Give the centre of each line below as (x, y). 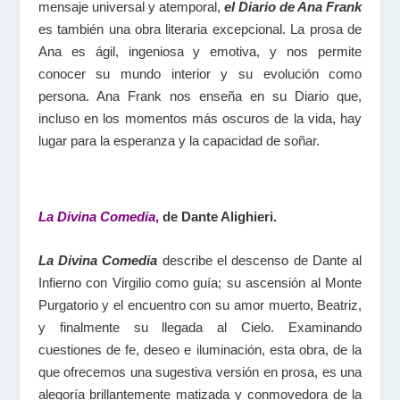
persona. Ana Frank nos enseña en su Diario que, (200, 96)
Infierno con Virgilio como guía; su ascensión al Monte (200, 283)
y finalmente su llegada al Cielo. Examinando (200, 328)
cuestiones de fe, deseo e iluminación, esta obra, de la (200, 350)
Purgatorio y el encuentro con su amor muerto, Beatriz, (200, 305)
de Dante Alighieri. (219, 217)
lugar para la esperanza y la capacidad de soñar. (179, 141)
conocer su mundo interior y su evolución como (200, 74)
